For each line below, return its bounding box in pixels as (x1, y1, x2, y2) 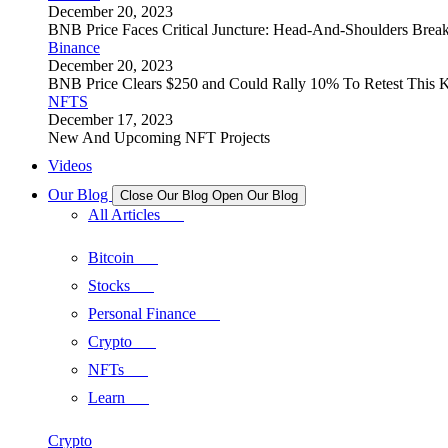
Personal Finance (88, 305, 220, 322)
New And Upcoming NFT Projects (48, 129, 270, 146)
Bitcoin (88, 249, 158, 266)
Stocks (88, 277, 154, 294)
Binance (48, 39, 100, 56)
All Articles (88, 206, 184, 223)
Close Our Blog (120, 188, 208, 203)
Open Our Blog (212, 188, 298, 203)
